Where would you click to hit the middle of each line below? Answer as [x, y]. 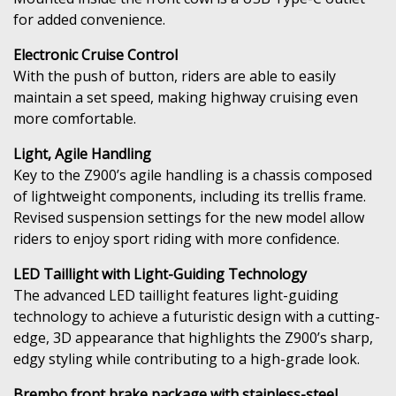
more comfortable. [75, 118]
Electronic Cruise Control [95, 54]
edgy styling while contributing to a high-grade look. [187, 358]
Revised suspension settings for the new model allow [189, 217]
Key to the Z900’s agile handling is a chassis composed [193, 175]
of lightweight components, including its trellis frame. [190, 196]
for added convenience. [89, 19]
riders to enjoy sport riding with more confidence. [176, 238]
